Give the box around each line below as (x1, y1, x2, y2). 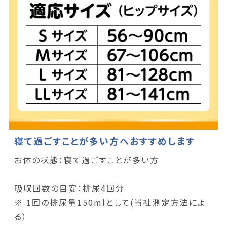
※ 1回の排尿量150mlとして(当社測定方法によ (14, 196, 206, 209)
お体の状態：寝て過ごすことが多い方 (14, 154, 159, 166)
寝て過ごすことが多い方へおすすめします (14, 134, 196, 148)
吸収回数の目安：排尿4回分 (14, 182, 125, 195)
